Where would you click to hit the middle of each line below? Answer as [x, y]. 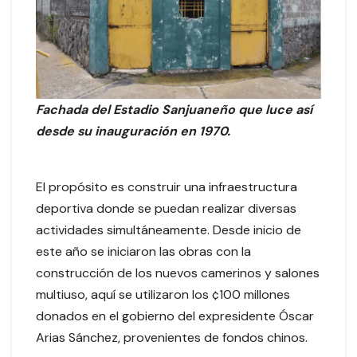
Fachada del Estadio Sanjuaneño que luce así [174, 110]
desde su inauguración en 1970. [133, 131]
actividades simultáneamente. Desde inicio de [169, 230]
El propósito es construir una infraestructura [167, 187]
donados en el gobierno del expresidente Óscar [175, 316]
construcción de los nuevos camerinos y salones [178, 273]
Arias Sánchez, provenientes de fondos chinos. [172, 338]
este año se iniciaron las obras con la [143, 252]
